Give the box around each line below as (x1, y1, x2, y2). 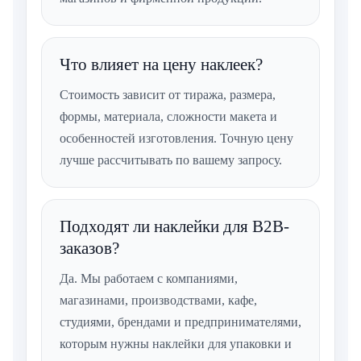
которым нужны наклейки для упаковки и (60, 337, 292, 351)
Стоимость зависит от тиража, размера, (60, 88, 276, 102)
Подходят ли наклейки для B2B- (60, 217, 289, 237)
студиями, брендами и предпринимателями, (60, 315, 301, 330)
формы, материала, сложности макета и (60, 110, 277, 124)
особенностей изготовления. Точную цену (60, 131, 293, 146)
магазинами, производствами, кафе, (60, 293, 257, 308)
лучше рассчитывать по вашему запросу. (60, 153, 282, 168)
